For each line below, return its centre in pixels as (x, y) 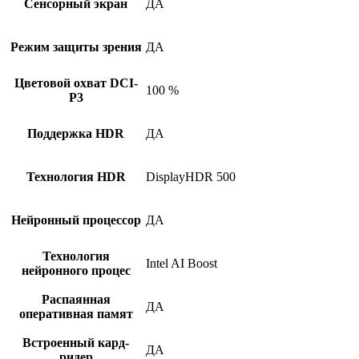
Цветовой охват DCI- (76, 83)
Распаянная (76, 300)
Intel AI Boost (182, 264)
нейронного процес (76, 271)
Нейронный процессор (76, 220)
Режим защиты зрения (76, 47)
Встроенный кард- (76, 343)
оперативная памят (76, 314)
